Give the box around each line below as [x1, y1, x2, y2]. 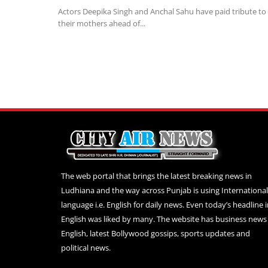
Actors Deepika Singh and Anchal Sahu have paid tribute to [58, 6, 266, 17]
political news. [61, 242, 111, 254]
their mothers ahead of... [58, 18, 145, 29]
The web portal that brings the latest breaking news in [61, 170, 252, 182]
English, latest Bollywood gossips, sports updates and [61, 228, 250, 239]
